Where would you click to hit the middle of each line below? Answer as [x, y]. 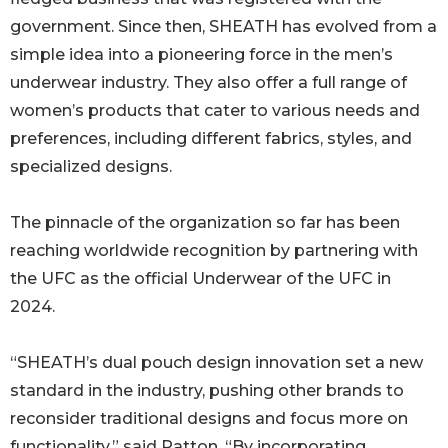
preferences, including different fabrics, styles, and [211, 139]
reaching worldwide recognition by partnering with [214, 251]
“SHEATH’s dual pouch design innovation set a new [216, 363]
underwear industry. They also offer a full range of [208, 83]
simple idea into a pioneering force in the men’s [201, 55]
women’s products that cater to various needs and [215, 111]
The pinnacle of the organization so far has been [205, 223]
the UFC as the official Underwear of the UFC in [200, 279]
